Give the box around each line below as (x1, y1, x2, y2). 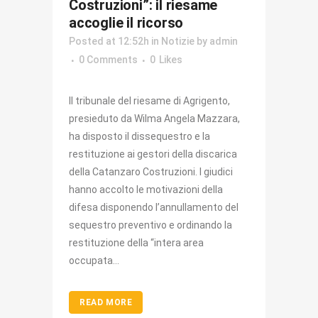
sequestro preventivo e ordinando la (69, 219, 232, 231)
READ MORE (79, 297, 133, 308)
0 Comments (79, 54, 138, 66)
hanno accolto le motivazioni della (69, 184, 223, 196)
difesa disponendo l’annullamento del (69, 202, 238, 214)
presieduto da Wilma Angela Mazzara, (69, 113, 240, 125)
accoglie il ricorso (69, 14, 184, 32)
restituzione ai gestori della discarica (69, 148, 237, 160)
